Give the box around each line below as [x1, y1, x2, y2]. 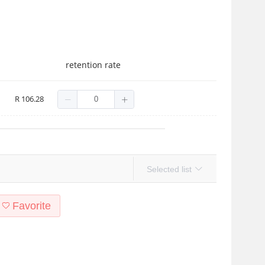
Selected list [147, 164, 194, 174]
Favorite [12, 200, 51, 212]
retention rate [66, 59, 121, 70]
